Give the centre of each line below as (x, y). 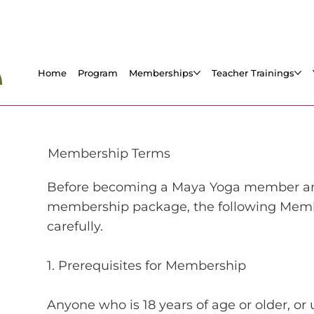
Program (98, 73)
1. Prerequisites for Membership (147, 265)
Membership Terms (109, 153)
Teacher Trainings (253, 73)
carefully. (75, 226)
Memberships (162, 73)
